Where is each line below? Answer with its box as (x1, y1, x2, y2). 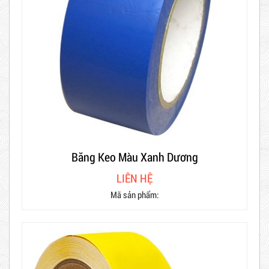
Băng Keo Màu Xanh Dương (71, 148, 198, 165)
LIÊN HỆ (116, 170, 153, 186)
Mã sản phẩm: (110, 188, 159, 201)
